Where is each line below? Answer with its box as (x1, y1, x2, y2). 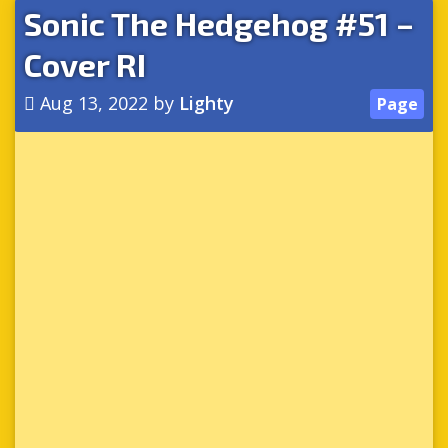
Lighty (179, 90, 234, 115)
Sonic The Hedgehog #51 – (24, 3, 414, 42)
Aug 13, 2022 (40, 90, 148, 115)
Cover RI (24, 44, 146, 83)
